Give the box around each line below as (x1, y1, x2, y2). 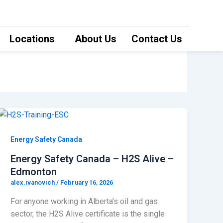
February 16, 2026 (60, 179, 113, 187)
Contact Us (131, 33, 182, 45)
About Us (74, 33, 116, 45)
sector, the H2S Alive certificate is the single (10, 209, 165, 219)
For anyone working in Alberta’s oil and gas (10, 196, 158, 206)
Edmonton (10, 166, 57, 178)
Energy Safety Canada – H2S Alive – (10, 153, 174, 165)
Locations (9, 33, 55, 45)
